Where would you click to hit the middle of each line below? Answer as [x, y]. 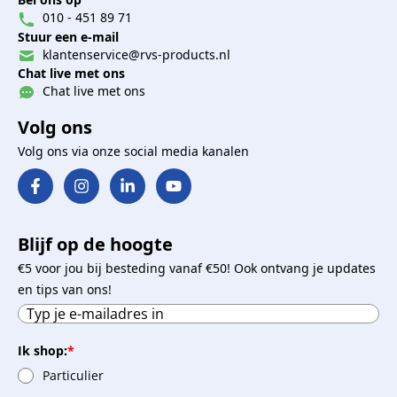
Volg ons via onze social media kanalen [133, 151]
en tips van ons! [65, 289]
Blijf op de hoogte [95, 244]
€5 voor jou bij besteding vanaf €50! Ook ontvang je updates [197, 268]
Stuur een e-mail [68, 36]
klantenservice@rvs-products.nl [135, 54]
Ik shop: [43, 350]
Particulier [74, 376]
